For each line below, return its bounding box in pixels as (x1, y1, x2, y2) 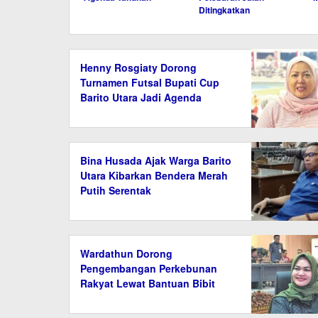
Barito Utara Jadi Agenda (80, 89, 202, 104)
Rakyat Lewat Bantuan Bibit (80, 275, 215, 290)
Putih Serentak (80, 182, 151, 197)
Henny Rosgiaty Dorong (80, 60, 197, 75)
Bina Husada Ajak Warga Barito (80, 153, 231, 168)
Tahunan (80, 104, 123, 119)
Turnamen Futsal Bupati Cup (80, 75, 219, 89)
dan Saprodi (80, 290, 139, 305)
